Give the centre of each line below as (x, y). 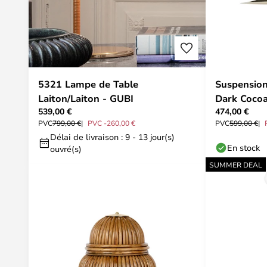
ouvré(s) (66, 149)
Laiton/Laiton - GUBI (86, 98)
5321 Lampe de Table (88, 84)
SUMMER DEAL (236, 164)
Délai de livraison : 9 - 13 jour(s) (112, 137)
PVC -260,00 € (111, 123)
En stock (243, 148)
